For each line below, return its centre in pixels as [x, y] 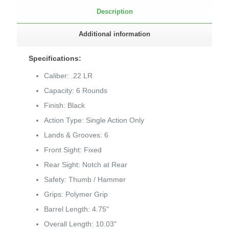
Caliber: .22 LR [68, 76]
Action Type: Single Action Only [94, 120]
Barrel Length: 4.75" [77, 209]
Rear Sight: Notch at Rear [86, 165]
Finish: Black [65, 106]
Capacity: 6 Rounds [76, 91]
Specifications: [55, 59]
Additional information [114, 34]
